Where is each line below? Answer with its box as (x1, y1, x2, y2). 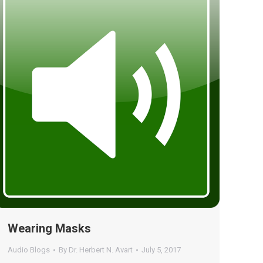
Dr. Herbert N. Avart (69, 245, 133, 254)
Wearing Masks (8, 221, 91, 235)
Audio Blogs (8, 245, 50, 254)
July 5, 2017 (141, 245, 181, 254)
